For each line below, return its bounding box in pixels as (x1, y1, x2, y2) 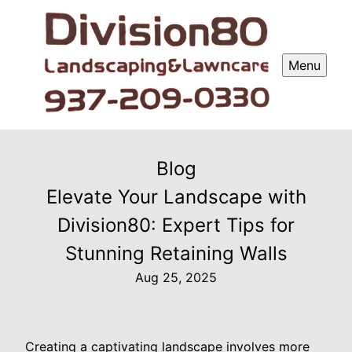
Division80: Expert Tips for (57, 214, 295, 237)
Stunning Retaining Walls (64, 242, 288, 266)
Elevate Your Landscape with (46, 185, 306, 209)
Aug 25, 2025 (135, 269, 217, 286)
